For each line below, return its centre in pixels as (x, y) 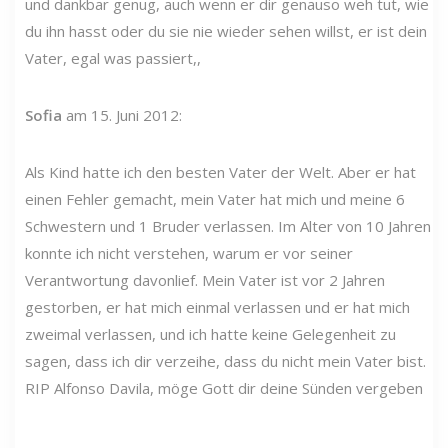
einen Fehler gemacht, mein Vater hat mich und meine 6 (215, 198)
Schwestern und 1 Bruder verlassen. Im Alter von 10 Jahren (228, 225)
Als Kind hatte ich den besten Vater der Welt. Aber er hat (220, 171)
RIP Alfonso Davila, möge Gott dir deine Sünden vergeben (224, 387)
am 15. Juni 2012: (122, 114)
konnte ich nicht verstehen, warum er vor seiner (189, 252)
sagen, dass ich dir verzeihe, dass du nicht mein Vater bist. (225, 360)
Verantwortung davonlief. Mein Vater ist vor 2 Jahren (205, 279)
